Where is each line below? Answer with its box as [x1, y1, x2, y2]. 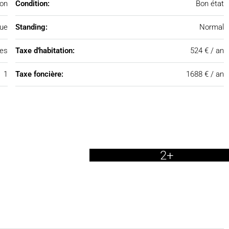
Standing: [15, 22, 48, 32]
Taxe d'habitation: [15, 46, 75, 55]
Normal [199, 22, 224, 32]
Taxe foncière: [15, 70, 63, 79]
